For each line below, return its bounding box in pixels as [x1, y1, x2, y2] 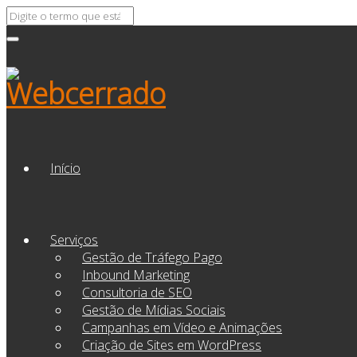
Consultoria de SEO [82, 283, 192, 301]
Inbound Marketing [82, 265, 190, 284]
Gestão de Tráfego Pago [82, 248, 222, 266]
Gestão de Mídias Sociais [82, 300, 226, 319]
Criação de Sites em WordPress [82, 335, 261, 354]
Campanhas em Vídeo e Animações [82, 318, 282, 336]
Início [50, 159, 80, 177]
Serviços [50, 230, 98, 249]
